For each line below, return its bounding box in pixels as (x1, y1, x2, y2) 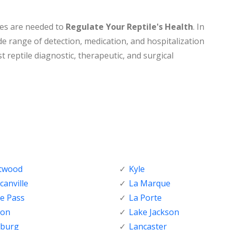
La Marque (129, 177, 170, 189)
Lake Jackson (129, 206, 179, 218)
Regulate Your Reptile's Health (66, 21, 193, 32)
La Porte (129, 191, 162, 203)
